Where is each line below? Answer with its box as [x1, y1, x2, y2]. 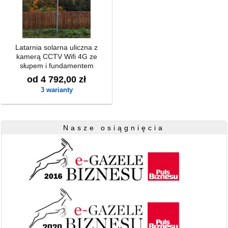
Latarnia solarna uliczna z [15, 43, 98, 51]
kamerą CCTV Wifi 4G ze [16, 52, 97, 61]
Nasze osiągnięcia [63, 123, 165, 132]
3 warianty [40, 85, 73, 94]
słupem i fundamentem [19, 61, 94, 70]
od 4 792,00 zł [27, 74, 87, 84]
